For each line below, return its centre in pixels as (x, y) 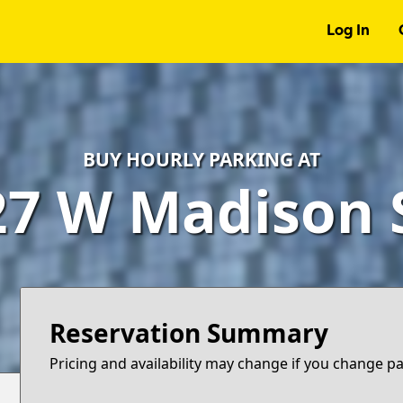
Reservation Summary (189, 332)
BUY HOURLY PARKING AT (201, 159)
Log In (348, 31)
